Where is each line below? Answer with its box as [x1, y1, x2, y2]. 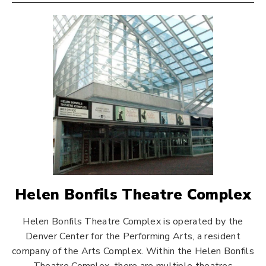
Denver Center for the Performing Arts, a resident [26, 230, 240, 243]
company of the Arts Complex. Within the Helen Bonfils [12, 245, 254, 258]
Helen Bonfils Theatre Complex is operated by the [23, 215, 243, 228]
